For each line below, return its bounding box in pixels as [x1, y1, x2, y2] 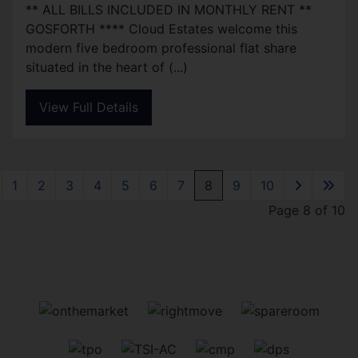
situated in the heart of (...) [26, 58, 188, 75]
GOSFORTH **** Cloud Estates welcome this [26, 20, 297, 37]
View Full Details [39, 99, 138, 116]
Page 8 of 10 [268, 202, 345, 218]
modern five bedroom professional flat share [26, 39, 296, 56]
